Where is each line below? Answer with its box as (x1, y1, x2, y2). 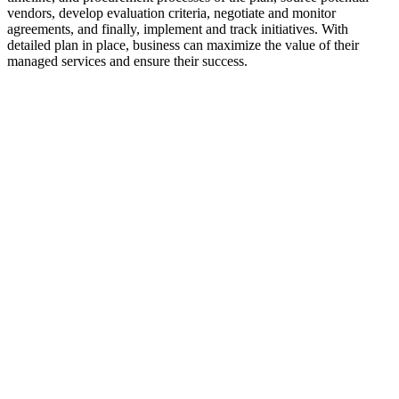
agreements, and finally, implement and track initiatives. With (7, 21, 348, 37)
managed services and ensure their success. (7, 53, 248, 69)
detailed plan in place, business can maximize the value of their (7, 37, 359, 53)
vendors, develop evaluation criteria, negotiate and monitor (7, 5, 336, 21)
